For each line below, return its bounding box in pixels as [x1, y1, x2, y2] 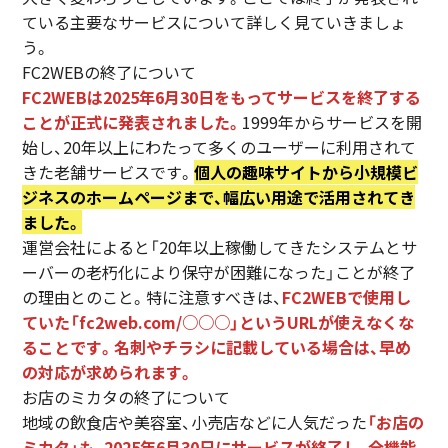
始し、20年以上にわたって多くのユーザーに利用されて [22, 134, 417, 159]
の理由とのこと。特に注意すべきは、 [22, 284, 283, 309]
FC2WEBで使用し [282, 284, 412, 309]
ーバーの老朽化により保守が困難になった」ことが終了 [22, 259, 416, 284]
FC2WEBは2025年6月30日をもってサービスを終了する [22, 84, 422, 109]
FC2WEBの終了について [22, 59, 197, 84]
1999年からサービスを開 [242, 109, 423, 134]
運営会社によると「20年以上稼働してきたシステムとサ [22, 234, 418, 259]
